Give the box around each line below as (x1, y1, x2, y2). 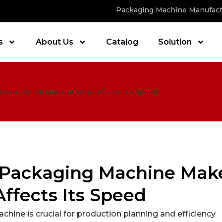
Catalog (106, 37, 138, 47)
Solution (158, 37, 192, 47)
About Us (35, 37, 73, 47)
